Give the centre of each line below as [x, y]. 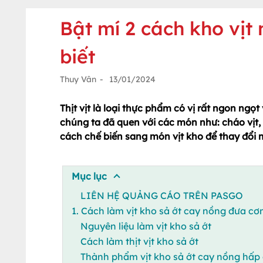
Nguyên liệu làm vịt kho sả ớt [146, 226]
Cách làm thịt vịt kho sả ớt [140, 241]
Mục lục [89, 176]
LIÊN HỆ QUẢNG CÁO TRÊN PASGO [161, 195]
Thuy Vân [78, 79]
